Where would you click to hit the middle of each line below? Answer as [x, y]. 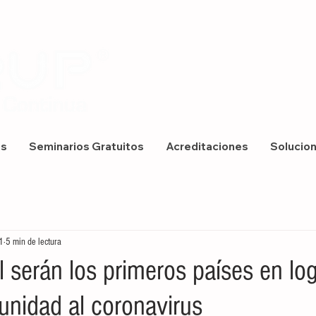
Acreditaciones [207, 146]
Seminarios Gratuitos [86, 146]
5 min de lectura [34, 242]
